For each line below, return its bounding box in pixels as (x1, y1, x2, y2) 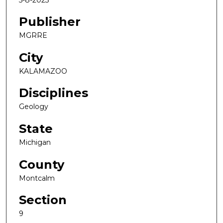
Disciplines (19, 86, 88, 101)
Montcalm (19, 173, 55, 183)
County (19, 157, 64, 172)
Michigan (19, 138, 51, 147)
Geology (19, 102, 48, 111)
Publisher (19, 14, 81, 29)
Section (19, 193, 67, 208)
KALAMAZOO (19, 66, 67, 76)
